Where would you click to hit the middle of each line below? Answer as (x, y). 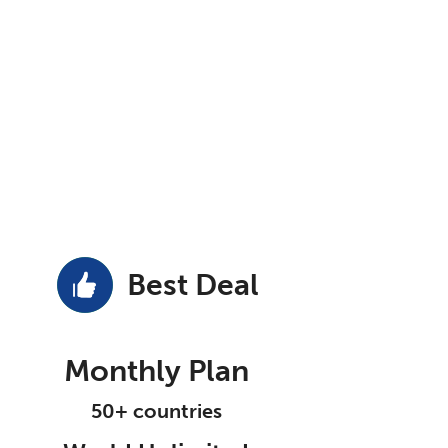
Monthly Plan (156, 371)
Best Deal (193, 284)
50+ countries (156, 411)
